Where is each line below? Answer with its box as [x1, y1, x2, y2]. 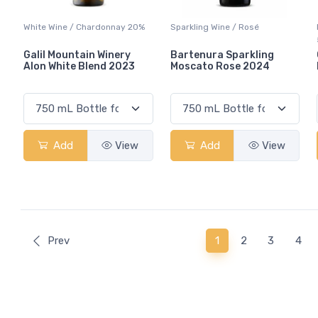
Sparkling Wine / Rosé [170, 21, 259, 32]
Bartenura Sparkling [170, 48, 274, 61]
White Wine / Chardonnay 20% [23, 21, 145, 32]
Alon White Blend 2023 [23, 60, 135, 72]
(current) [218, 234, 261, 247]
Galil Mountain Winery [23, 48, 131, 61]
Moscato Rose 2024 [170, 60, 270, 72]
